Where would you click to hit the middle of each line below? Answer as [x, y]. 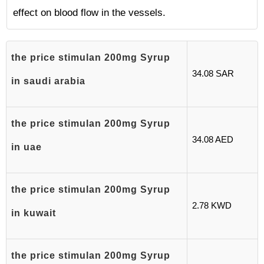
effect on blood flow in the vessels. [89, 13]
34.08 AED [213, 139]
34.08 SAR [213, 73]
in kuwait [34, 213]
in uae [27, 147]
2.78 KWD [212, 205]
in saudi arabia [48, 81]
